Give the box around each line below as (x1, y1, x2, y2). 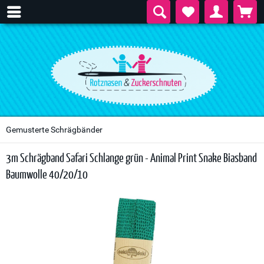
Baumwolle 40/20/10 (6, 167, 88, 181)
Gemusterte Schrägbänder (6, 125, 103, 134)
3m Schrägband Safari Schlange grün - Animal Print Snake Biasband (6, 150, 257, 164)
